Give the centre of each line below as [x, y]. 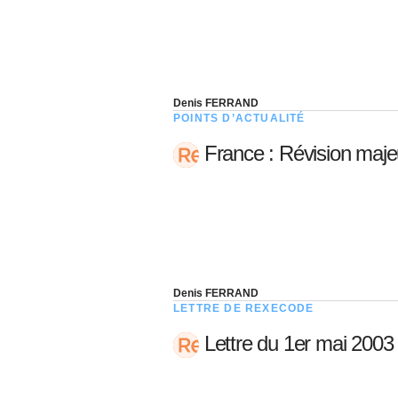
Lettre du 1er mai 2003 [296, 343]
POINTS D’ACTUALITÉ [239, 118]
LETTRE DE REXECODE [244, 308]
